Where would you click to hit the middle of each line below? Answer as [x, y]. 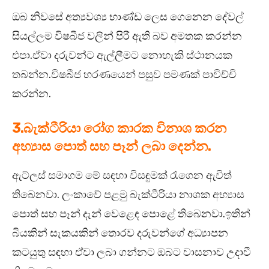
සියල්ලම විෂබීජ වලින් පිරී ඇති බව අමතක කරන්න [127, 36]
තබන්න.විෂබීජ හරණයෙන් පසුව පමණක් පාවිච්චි [124, 74]
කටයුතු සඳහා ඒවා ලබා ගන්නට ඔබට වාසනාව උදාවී [131, 252]
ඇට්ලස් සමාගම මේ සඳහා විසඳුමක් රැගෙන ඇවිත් [122, 175]
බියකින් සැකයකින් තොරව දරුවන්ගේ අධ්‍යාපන [120, 233]
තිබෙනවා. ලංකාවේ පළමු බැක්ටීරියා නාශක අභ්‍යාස [128, 194]
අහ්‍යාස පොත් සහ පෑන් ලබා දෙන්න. [111, 146]
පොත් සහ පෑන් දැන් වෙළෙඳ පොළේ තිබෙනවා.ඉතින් [131, 213]
